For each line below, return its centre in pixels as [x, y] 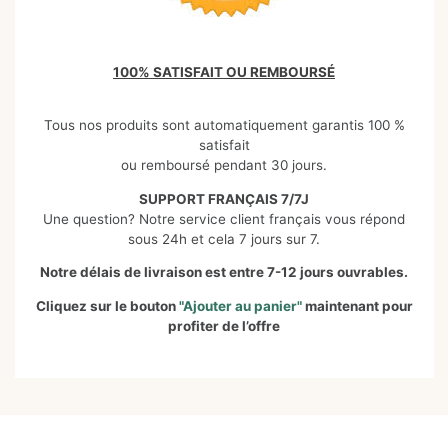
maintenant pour [357, 305]
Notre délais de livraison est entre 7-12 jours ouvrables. [224, 272]
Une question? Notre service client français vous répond [224, 218]
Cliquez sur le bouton [107, 305]
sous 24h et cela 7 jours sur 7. [224, 238]
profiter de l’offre [224, 325]
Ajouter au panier [239, 305]
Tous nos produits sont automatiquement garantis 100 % [224, 125]
